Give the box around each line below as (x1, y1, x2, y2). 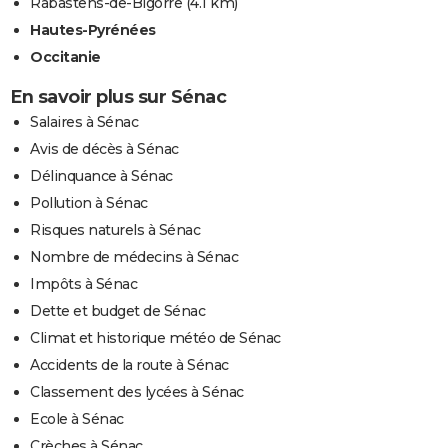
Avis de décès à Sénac (30, 139, 179, 158)
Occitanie (30, 47, 101, 66)
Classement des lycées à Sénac (30, 382, 244, 401)
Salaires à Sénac (30, 112, 138, 131)
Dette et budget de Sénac (30, 301, 205, 320)
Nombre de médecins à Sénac (30, 247, 238, 266)
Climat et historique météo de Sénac (30, 328, 281, 347)
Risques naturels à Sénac (30, 220, 200, 239)
